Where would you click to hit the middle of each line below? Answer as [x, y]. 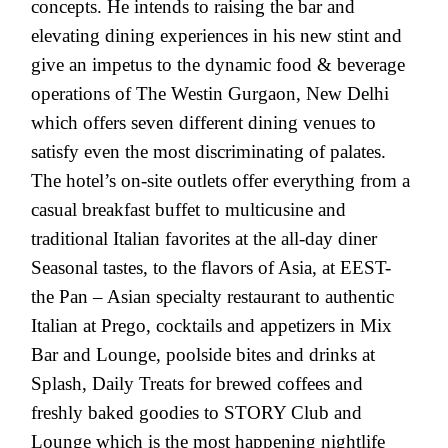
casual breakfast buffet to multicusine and [188, 209]
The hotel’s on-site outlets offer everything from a [220, 180]
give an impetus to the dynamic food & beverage [218, 64]
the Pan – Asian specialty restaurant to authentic [212, 296]
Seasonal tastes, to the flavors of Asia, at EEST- [211, 267]
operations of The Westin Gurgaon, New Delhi [210, 93]
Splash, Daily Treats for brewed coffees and [197, 383]
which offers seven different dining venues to [203, 122]
